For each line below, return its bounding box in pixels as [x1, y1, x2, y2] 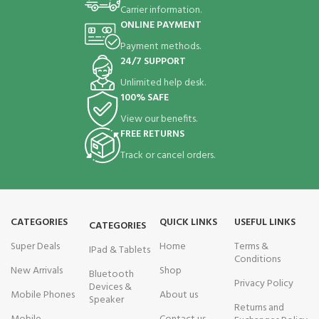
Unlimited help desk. [120, 74, 206, 91]
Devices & [88, 278, 132, 296]
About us [159, 286, 198, 303]
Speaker [88, 291, 124, 308]
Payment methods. [120, 38, 201, 55]
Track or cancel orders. [120, 147, 215, 164]
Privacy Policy [234, 275, 293, 292]
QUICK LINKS [159, 214, 217, 231]
